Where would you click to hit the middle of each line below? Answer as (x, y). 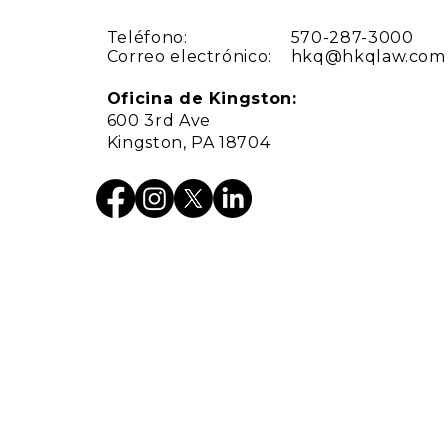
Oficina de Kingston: (201, 98)
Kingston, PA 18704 (188, 142)
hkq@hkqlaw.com (368, 56)
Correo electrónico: (189, 56)
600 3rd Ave (158, 120)
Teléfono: (147, 37)
